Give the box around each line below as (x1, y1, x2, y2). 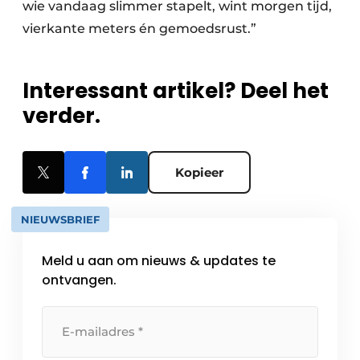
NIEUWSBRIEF (21, 213, 100, 227)
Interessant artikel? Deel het (22, 76, 329, 106)
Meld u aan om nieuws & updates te (42, 252, 276, 271)
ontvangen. (42, 271, 117, 290)
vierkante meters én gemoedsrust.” (22, 21, 256, 37)
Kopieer (175, 165, 223, 181)
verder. (22, 101, 100, 131)
